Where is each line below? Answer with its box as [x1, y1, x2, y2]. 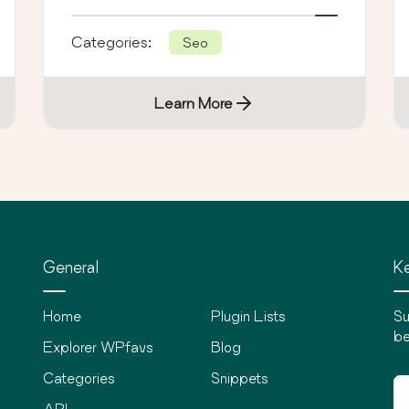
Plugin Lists [211, 308, 287, 325]
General [43, 257, 100, 277]
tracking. [71, 5, 132, 23]
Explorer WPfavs [43, 339, 154, 356]
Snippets [211, 370, 269, 387]
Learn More [153, 94, 233, 112]
